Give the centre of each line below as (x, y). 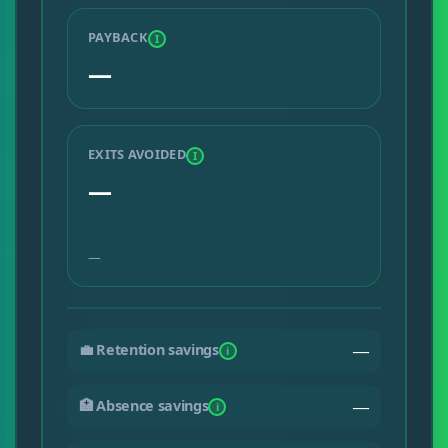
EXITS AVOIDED (136, 153)
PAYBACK (118, 36)
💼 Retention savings (148, 349)
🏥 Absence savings (143, 405)
